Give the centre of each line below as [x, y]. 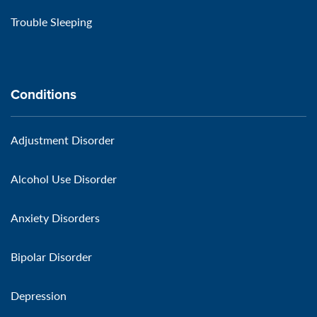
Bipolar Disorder [51, 256]
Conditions [44, 94]
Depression [39, 295]
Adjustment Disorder [63, 139]
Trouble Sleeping [51, 21]
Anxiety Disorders [55, 217]
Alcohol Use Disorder [64, 178]
